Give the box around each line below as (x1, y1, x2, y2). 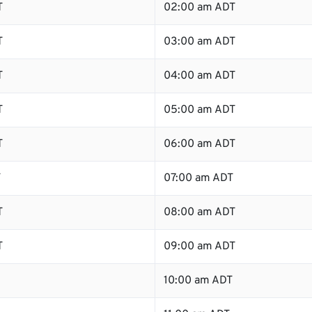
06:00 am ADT (164, 137, 235, 151)
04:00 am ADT (164, 69, 235, 83)
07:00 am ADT (164, 171, 233, 185)
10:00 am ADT (164, 274, 233, 288)
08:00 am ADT (164, 205, 235, 219)
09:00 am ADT (164, 240, 235, 253)
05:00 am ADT (164, 103, 235, 117)
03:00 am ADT (164, 35, 235, 49)
